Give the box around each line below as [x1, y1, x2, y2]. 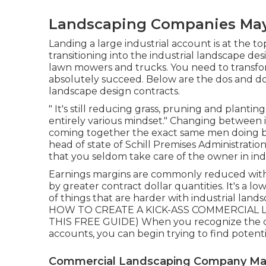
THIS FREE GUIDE [49, 216, 135, 227]
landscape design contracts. [49, 85, 180, 97]
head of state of [49, 138, 125, 150]
